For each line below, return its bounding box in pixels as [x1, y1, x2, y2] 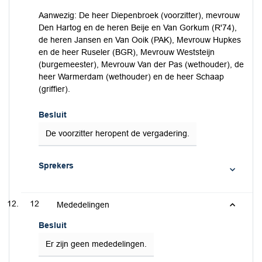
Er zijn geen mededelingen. [46, 239, 147, 249]
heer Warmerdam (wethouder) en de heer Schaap [39, 72, 224, 81]
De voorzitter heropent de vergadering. [46, 129, 189, 138]
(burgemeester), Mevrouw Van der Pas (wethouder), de [39, 60, 244, 69]
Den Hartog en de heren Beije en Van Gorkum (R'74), [39, 23, 237, 32]
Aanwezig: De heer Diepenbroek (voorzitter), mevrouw [39, 11, 240, 20]
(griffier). [39, 84, 70, 94]
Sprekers [39, 161, 74, 170]
